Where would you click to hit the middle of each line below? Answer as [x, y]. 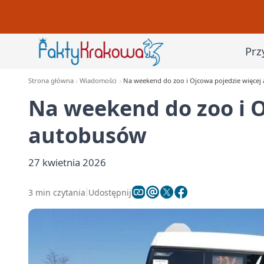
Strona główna [51, 80]
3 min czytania [57, 192]
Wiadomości [98, 80]
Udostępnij [110, 192]
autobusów [88, 135]
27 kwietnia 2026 [67, 162]
